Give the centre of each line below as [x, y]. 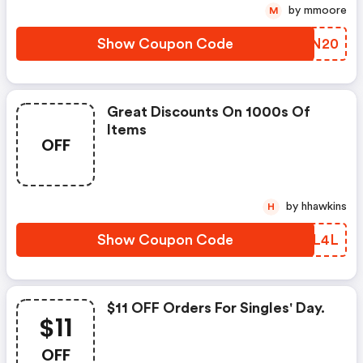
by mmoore [325, 11]
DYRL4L [310, 240]
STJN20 [311, 44]
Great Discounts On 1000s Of [209, 112]
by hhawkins [324, 207]
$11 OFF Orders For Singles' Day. [216, 308]
